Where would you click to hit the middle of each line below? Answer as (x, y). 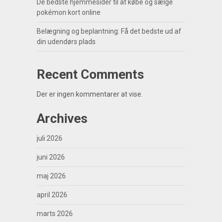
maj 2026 (51, 176)
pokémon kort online (68, 12)
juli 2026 (49, 138)
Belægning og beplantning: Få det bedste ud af (109, 31)
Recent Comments (90, 74)
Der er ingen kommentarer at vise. (89, 94)
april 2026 (52, 194)
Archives (62, 118)
